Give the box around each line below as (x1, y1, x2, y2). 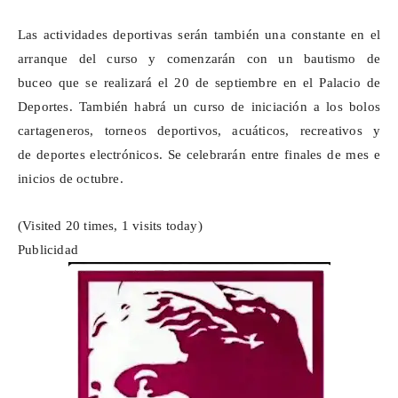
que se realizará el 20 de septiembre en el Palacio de (52, 76, 380, 91)
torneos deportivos (104, 123, 219, 139)
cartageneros (18, 123, 91, 139)
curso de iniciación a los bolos (194, 99, 381, 115)
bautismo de (303, 52, 380, 67)
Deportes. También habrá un (18, 99, 195, 115)
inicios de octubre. (18, 171, 123, 187)
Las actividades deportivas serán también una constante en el (18, 28, 380, 43)
